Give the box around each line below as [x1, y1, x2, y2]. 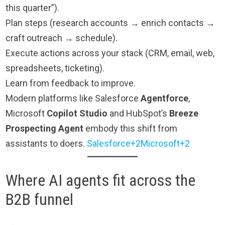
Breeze [169, 107, 199, 119]
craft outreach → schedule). [6, 32, 118, 43]
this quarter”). [6, 2, 60, 13]
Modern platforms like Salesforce [6, 92, 141, 103]
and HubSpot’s [107, 107, 170, 119]
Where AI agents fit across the [6, 170, 196, 190]
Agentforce [141, 92, 189, 103]
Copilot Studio [47, 107, 108, 119]
